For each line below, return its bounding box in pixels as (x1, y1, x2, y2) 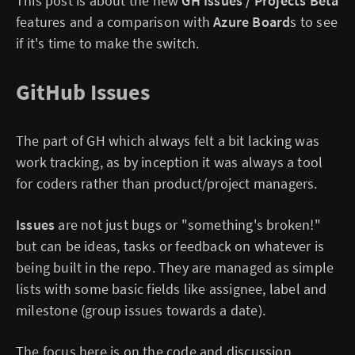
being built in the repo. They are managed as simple (16, 258, 334, 277)
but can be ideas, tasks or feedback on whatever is (16, 237, 325, 255)
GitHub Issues (16, 78, 150, 106)
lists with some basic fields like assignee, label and (16, 280, 327, 298)
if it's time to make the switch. (16, 34, 200, 52)
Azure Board (213, 13, 291, 31)
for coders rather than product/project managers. (16, 174, 318, 193)
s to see (290, 13, 338, 31)
